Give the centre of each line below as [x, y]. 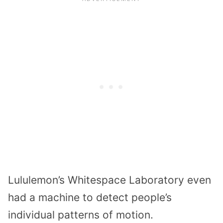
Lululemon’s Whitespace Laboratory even [110, 180]
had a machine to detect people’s [90, 197]
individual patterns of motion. [81, 215]
